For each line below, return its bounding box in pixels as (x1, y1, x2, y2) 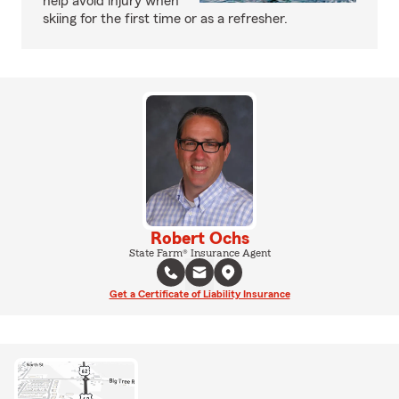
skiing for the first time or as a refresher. (43, 12, 288, 26)
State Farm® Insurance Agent (128, 247, 271, 258)
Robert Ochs (150, 229, 249, 248)
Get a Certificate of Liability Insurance (109, 288, 290, 299)
